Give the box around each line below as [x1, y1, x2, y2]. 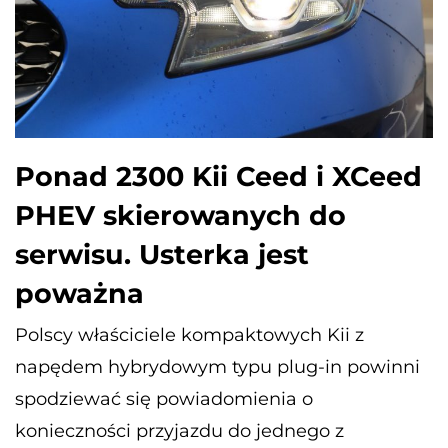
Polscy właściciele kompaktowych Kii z [15, 323, 364, 346]
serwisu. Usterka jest [15, 237, 309, 271]
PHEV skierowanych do [15, 198, 346, 232]
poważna [15, 276, 144, 310]
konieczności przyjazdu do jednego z [15, 419, 344, 442]
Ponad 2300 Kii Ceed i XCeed [15, 159, 422, 193]
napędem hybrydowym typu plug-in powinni [15, 355, 420, 378]
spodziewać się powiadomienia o [15, 387, 313, 410]
